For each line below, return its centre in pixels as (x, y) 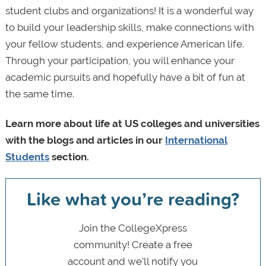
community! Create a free (133, 244)
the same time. (41, 94)
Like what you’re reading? (133, 198)
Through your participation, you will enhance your (120, 60)
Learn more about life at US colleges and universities (132, 123)
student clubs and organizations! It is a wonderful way (129, 10)
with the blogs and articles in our (85, 140)
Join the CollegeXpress (133, 228)
